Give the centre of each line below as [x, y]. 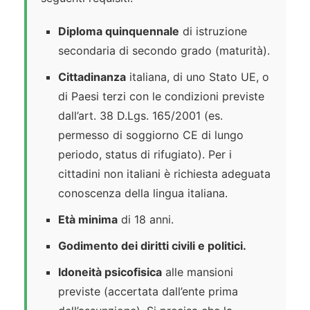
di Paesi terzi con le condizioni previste [161, 97]
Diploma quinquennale [119, 31]
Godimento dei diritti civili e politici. [152, 246]
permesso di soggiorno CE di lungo [151, 135]
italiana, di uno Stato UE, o [198, 77]
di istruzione [213, 31]
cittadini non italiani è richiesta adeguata [164, 174]
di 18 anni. [146, 220]
